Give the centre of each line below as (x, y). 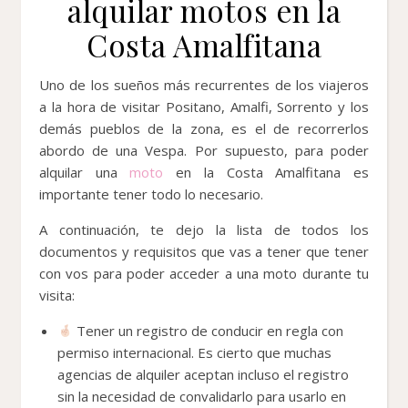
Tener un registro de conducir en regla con (209, 330)
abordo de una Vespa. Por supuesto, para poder (204, 150)
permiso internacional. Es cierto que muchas (194, 352)
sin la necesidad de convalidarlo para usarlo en (202, 396)
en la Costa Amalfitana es (266, 172)
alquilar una (85, 172)
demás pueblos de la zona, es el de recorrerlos (204, 128)
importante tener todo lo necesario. (151, 194)
